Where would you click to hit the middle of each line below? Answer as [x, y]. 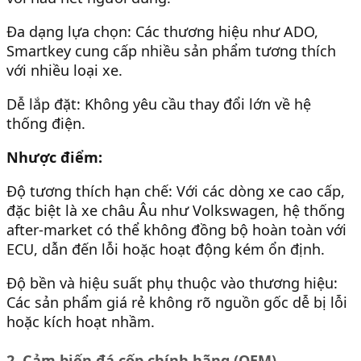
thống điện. [46, 123]
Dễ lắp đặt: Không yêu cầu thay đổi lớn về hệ [159, 104]
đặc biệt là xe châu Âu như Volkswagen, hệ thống [176, 211]
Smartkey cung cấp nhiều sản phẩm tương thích [171, 50]
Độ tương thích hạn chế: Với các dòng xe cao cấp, [176, 191]
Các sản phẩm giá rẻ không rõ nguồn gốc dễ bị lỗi [177, 303]
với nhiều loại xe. [64, 70]
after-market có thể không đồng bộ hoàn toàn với [176, 230]
